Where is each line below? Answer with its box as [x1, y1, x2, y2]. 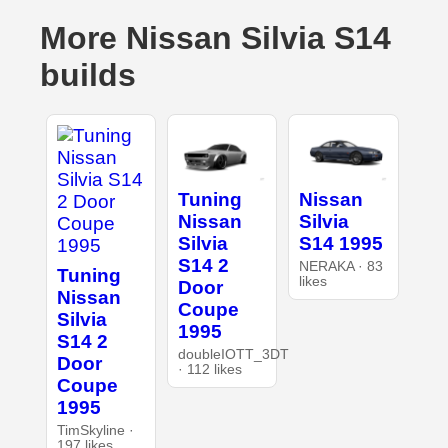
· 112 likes [177, 361, 242, 377]
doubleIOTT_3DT [177, 346, 289, 362]
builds [40, 57, 136, 94]
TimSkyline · [56, 423, 134, 439]
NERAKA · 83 [299, 258, 384, 274]
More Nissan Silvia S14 [40, 20, 391, 57]
